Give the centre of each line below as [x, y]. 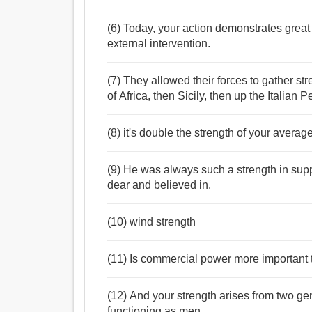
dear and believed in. [159, 185]
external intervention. [159, 44]
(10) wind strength [152, 222]
